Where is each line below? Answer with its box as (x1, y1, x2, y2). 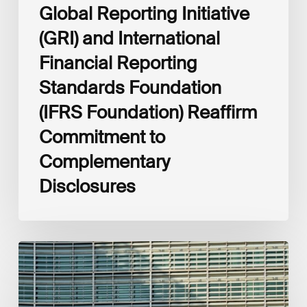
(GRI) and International (38, 26, 220, 50)
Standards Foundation (38, 75, 221, 99)
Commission (17, 256, 71, 268)
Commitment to (38, 125, 165, 149)
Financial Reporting (38, 51, 197, 75)
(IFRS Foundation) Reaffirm (38, 100, 257, 124)
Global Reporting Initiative (38, 1, 249, 25)
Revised (17, 284, 51, 297)
